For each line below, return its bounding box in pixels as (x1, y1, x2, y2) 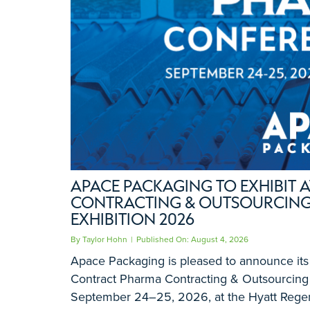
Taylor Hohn (82, 232, 127, 246)
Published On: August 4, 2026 (136, 232, 248, 246)
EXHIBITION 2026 (70, 208, 194, 229)
